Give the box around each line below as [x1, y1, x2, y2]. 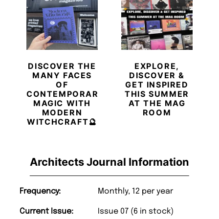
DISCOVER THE [28, 61, 96, 71]
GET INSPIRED [125, 79, 189, 89]
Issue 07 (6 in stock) [98, 207, 174, 216]
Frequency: [20, 187, 61, 196]
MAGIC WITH [33, 98, 91, 108]
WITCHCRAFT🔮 [27, 116, 97, 127]
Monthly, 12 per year [98, 187, 173, 196]
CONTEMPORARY [26, 88, 106, 99]
